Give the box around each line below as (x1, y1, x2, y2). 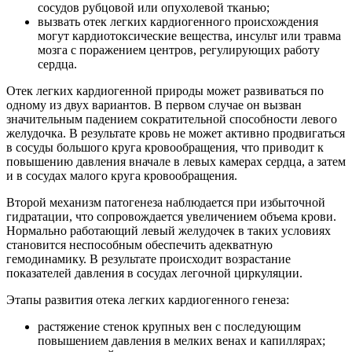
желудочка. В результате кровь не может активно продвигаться (6, 126, 345, 141)
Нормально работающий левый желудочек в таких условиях (6, 224, 331, 238)
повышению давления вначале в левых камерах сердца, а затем (6, 155, 346, 169)
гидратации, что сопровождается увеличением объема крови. (6, 210, 336, 224)
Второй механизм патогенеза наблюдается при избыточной (6, 196, 325, 210)
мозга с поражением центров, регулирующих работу (38, 43, 320, 57)
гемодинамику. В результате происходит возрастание (6, 252, 291, 266)
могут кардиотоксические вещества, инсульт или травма (38, 29, 341, 43)
